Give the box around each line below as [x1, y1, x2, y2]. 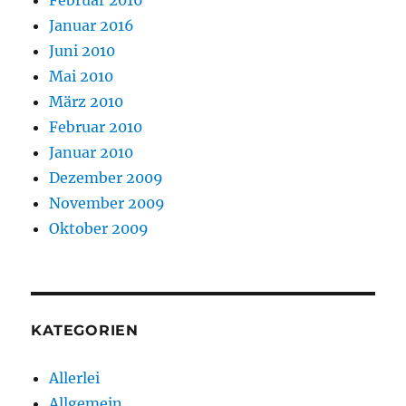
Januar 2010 [49, 143, 134, 161]
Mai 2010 [49, 67, 114, 85]
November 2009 [49, 194, 166, 212]
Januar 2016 [49, 16, 135, 34]
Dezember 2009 [49, 169, 164, 187]
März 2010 [49, 92, 124, 111]
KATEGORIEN [31, 322, 139, 339]
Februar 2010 [49, 118, 143, 136]
